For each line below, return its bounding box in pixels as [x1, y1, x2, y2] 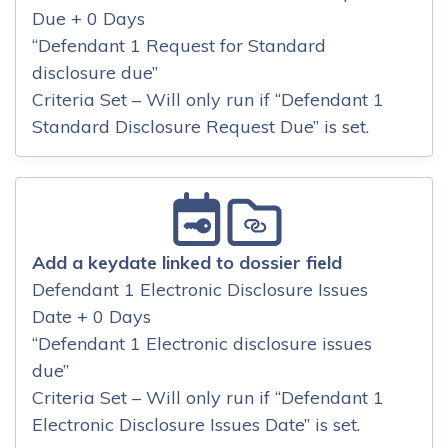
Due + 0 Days [32, 7, 145, 31]
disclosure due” [32, 61, 158, 85]
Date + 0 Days [32, 304, 151, 328]
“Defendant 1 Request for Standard [32, 34, 326, 58]
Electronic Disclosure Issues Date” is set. [32, 412, 360, 436]
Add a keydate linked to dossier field [32, 250, 342, 274]
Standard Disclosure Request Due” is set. [32, 115, 369, 139]
